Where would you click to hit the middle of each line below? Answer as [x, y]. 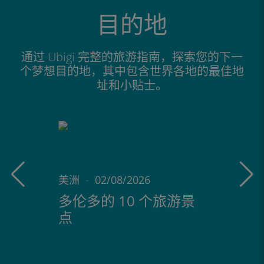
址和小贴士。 [132, 85]
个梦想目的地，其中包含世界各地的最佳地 [132, 71]
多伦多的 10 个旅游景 [127, 201]
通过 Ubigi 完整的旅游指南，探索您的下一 [132, 57]
